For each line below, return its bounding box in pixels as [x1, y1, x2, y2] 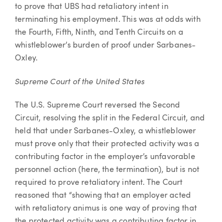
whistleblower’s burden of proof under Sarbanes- [15, 41, 196, 50]
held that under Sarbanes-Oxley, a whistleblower [15, 127, 196, 136]
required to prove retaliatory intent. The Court [15, 179, 183, 187]
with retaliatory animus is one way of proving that [15, 205, 197, 213]
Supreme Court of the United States [15, 76, 145, 86]
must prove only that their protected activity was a [15, 140, 200, 149]
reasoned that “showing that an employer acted [15, 192, 191, 200]
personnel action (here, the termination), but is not [15, 166, 200, 174]
